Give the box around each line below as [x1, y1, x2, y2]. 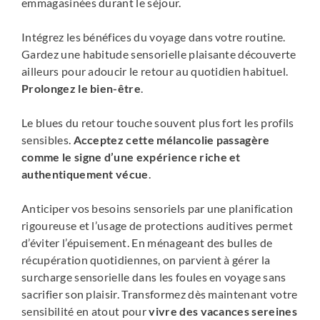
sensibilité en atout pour [21, 304, 149, 318]
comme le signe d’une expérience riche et [21, 149, 241, 164]
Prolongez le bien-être [21, 81, 141, 95]
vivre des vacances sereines [149, 304, 297, 318]
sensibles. [21, 132, 74, 146]
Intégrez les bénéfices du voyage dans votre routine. [21, 29, 286, 44]
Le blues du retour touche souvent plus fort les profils [21, 115, 294, 129]
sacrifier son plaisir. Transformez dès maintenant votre [21, 286, 298, 301]
